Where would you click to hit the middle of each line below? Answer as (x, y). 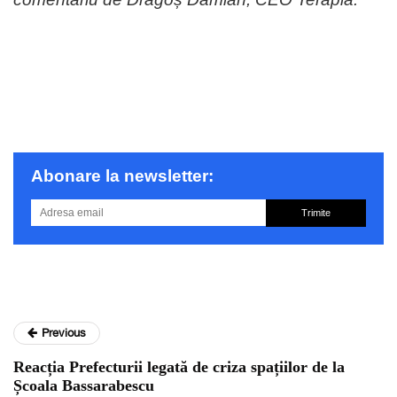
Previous (64, 332)
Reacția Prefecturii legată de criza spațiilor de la (179, 366)
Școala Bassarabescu (84, 385)
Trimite (315, 212)
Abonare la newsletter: (122, 175)
